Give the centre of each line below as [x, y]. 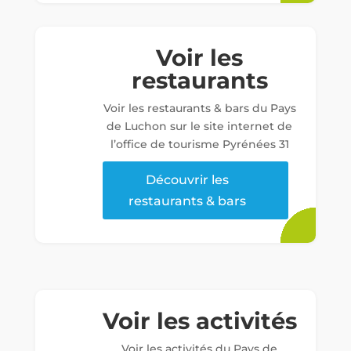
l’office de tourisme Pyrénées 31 [199, 145]
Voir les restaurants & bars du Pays [199, 109]
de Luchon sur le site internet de [200, 127]
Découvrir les [188, 180]
